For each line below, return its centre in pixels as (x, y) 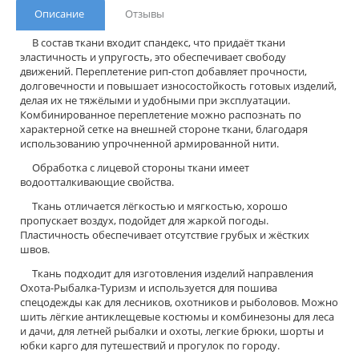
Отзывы (145, 13)
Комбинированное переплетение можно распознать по (161, 114)
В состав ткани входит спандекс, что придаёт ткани (153, 42)
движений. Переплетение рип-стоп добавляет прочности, (163, 71)
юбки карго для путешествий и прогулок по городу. (150, 345)
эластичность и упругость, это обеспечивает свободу (153, 56)
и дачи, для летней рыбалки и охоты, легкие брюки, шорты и (172, 331)
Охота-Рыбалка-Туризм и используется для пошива (149, 287)
